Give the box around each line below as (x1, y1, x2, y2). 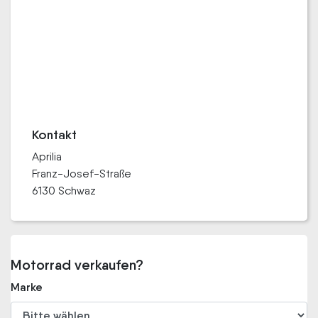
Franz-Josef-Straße (32, 167, 131, 180)
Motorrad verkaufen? (11, 256, 143, 273)
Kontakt (32, 127, 77, 143)
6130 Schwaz (32, 184, 96, 197)
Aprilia (32, 150, 62, 163)
